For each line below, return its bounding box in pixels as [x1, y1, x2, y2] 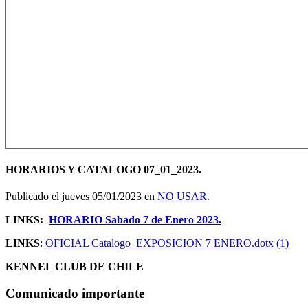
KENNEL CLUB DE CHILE [5, 261, 144, 273]
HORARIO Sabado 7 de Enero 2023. [49, 214, 221, 226]
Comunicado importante [5, 285, 144, 300]
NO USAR [157, 190, 207, 203]
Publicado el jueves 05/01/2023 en [5, 190, 157, 203]
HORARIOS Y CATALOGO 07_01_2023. [5, 163, 201, 175]
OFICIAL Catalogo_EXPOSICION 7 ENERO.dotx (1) [45, 237, 289, 250]
